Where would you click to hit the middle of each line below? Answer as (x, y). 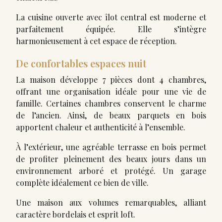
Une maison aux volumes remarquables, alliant (111, 202)
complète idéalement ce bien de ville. (82, 183)
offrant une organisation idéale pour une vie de (111, 91)
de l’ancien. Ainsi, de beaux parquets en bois (111, 115)
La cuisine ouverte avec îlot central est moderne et (111, 17)
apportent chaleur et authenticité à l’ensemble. (101, 127)
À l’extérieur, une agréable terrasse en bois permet (111, 147)
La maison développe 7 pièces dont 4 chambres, (111, 80)
